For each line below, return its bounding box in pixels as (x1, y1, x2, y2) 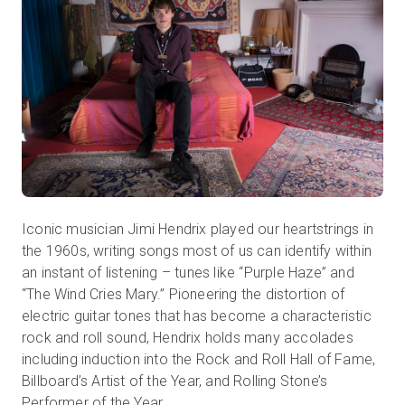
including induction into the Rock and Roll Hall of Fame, (22, 350, 376, 368)
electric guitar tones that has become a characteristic (22, 306, 372, 325)
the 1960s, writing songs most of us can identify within (22, 241, 372, 259)
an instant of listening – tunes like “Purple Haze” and (22, 263, 354, 281)
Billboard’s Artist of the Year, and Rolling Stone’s (22, 372, 328, 390)
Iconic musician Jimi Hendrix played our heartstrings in (22, 220, 374, 238)
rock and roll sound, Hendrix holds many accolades (22, 328, 353, 346)
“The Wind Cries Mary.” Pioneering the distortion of (22, 285, 345, 303)
